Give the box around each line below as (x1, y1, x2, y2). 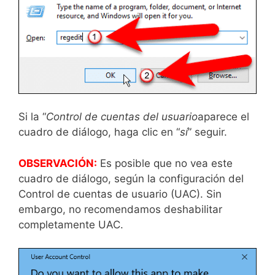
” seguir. (188, 126, 227, 139)
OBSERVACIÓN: (18, 157, 97, 169)
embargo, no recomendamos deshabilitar (18, 203, 222, 215)
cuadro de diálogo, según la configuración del (18, 172, 244, 185)
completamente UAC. (18, 218, 123, 231)
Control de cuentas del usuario (46, 110, 198, 123)
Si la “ (18, 110, 46, 123)
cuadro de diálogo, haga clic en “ (18, 126, 180, 139)
